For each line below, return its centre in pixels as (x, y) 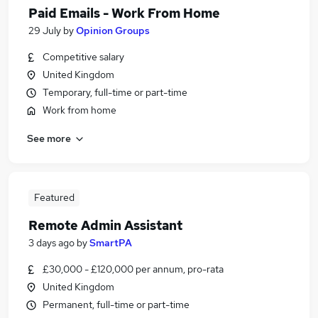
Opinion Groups (113, 31)
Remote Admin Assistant (105, 225)
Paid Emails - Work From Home (124, 13)
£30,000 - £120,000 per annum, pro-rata (133, 269)
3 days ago (51, 243)
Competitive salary (83, 57)
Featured (54, 197)
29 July (45, 31)
